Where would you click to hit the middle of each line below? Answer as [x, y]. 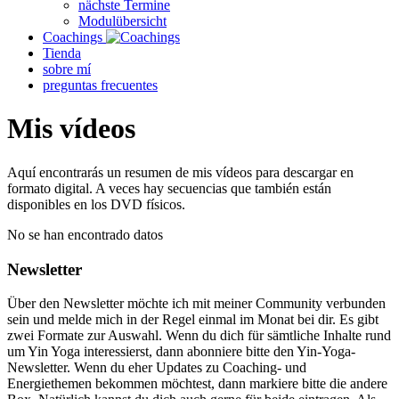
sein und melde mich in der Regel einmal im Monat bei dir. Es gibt [193, 320]
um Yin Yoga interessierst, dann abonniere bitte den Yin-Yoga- [181, 352]
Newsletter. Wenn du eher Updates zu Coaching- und [157, 368]
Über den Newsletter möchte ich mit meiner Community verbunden [196, 304]
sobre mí [67, 69]
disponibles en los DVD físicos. [96, 204]
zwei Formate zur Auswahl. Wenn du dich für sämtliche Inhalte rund [199, 336]
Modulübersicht [122, 21]
